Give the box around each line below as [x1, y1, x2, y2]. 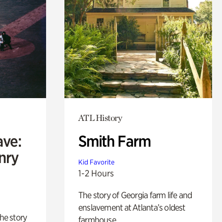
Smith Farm [78, 131, 151, 151]
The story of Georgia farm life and [78, 189, 192, 200]
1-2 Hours [78, 167, 114, 178]
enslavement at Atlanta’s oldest [78, 202, 185, 213]
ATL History [78, 112, 122, 123]
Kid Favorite [78, 158, 114, 166]
